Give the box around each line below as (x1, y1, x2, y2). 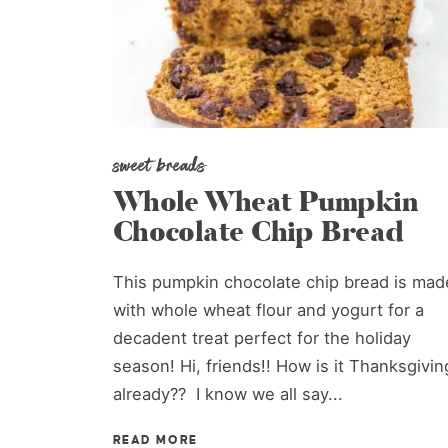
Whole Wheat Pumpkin (112, 183, 419, 222)
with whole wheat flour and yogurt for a (112, 299, 424, 320)
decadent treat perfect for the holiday (112, 327, 411, 348)
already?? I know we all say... (112, 383, 343, 404)
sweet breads (112, 149, 206, 180)
